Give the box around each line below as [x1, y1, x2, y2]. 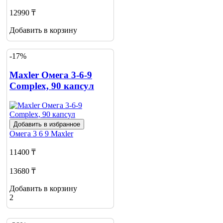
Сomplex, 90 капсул [9, 81, 94, 92]
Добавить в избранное [13, 120, 80, 128]
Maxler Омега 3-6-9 [9, 70, 92, 81]
